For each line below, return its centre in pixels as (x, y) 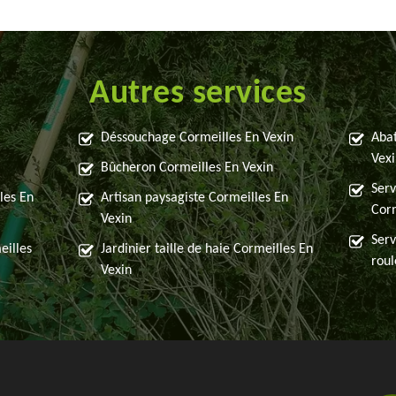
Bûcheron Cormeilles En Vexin (187, 168)
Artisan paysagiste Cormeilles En (195, 198)
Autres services (198, 95)
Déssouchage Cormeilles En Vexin (198, 138)
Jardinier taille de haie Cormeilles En (207, 250)
